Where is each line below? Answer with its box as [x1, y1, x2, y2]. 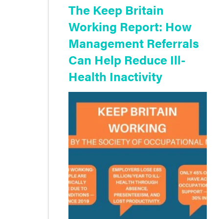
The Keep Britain [68, 1, 164, 18]
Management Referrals [68, 34, 199, 51]
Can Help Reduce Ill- [68, 51, 186, 68]
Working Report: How [68, 18, 192, 35]
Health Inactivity [68, 67, 162, 85]
